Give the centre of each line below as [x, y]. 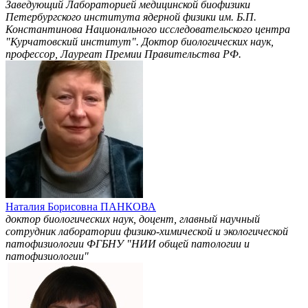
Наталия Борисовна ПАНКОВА [81, 207]
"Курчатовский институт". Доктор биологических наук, [140, 42]
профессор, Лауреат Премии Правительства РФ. [123, 54]
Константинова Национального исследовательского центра [148, 30]
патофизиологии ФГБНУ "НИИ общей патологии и [128, 244]
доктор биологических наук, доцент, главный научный [133, 219]
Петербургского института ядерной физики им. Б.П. [131, 17]
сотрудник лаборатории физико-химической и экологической [147, 232]
